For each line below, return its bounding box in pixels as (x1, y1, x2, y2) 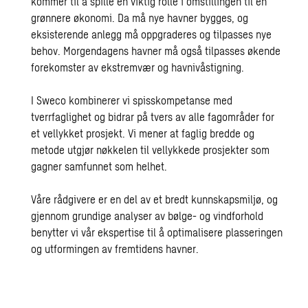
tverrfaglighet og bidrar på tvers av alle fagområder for (31, 110, 275, 123)
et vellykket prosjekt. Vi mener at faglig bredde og (31, 126, 255, 140)
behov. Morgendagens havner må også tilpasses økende (31, 44, 281, 57)
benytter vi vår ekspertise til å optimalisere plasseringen (31, 225, 283, 239)
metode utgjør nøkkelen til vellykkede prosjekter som (31, 143, 270, 156)
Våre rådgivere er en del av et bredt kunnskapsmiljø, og (31, 192, 278, 206)
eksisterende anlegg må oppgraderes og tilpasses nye (31, 27, 272, 41)
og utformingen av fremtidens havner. (31, 242, 199, 255)
